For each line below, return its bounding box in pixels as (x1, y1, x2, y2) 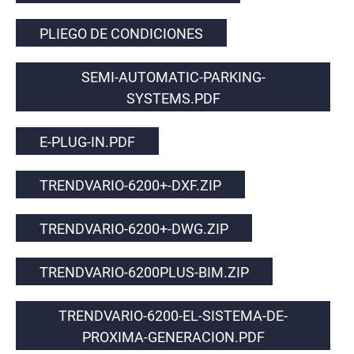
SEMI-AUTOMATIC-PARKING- (81, 68, 265, 85)
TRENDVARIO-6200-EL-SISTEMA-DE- (58, 307, 288, 324)
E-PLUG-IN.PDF (40, 133, 135, 150)
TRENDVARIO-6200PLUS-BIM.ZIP (40, 263, 249, 281)
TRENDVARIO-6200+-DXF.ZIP (40, 176, 221, 194)
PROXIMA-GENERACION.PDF (81, 328, 265, 345)
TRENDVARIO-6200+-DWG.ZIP (40, 220, 228, 237)
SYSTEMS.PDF (126, 89, 220, 107)
